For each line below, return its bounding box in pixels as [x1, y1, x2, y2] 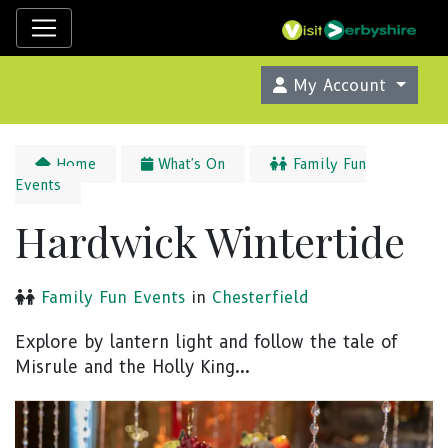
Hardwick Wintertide [15, 213, 405, 269]
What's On [153, 155, 225, 173]
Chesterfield [212, 288, 309, 307]
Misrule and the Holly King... [15, 357, 250, 377]
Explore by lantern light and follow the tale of [15, 332, 398, 352]
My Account [287, 76, 393, 95]
